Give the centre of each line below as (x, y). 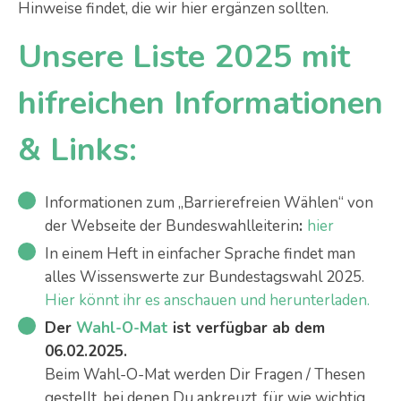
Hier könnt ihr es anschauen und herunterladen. (207, 300)
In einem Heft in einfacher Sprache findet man (200, 254)
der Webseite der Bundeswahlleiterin (172, 226)
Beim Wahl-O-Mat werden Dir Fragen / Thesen (205, 375)
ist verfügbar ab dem (247, 328)
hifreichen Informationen (200, 103)
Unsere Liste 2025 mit (184, 57)
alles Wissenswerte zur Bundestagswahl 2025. (205, 277)
